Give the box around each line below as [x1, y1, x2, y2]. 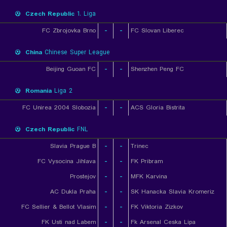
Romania [25, 86, 52, 96]
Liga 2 [52, 86, 72, 96]
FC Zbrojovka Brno [42, 26, 96, 35]
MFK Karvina [131, 172, 167, 181]
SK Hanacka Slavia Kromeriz [131, 187, 214, 197]
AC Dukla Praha [50, 187, 96, 197]
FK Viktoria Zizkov [131, 202, 183, 212]
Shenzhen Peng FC [131, 64, 184, 74]
